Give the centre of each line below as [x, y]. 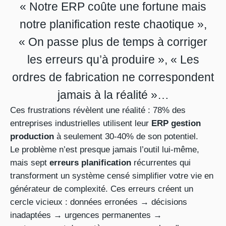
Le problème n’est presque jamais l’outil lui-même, [105, 150]
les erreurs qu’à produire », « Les [113, 60]
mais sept [30, 163]
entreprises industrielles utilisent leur [81, 123]
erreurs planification [90, 163]
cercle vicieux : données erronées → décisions [99, 202]
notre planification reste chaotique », [113, 24]
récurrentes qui [161, 163]
